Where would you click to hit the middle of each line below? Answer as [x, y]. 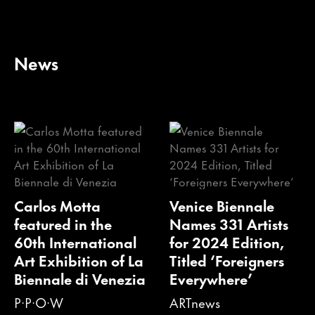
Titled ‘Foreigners [226, 259]
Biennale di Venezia [80, 278]
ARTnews [194, 302]
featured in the [63, 223]
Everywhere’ [211, 278]
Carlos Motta [57, 205]
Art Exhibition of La [79, 259]
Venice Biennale [221, 205]
